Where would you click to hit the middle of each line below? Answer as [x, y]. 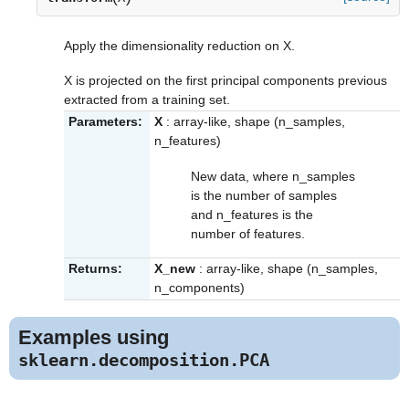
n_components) [199, 288]
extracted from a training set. [147, 99]
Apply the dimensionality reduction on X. [179, 45]
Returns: [95, 269]
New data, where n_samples [273, 176]
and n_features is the [252, 214]
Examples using [94, 338]
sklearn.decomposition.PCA [144, 361]
